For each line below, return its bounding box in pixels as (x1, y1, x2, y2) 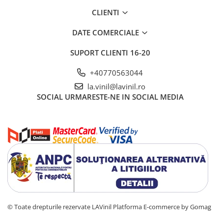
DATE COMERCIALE (72, 27, 141, 37)
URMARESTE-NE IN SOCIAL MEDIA (64, 91, 184, 102)
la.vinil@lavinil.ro (85, 81, 145, 91)
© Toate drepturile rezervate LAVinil (7, 202, 113, 211)
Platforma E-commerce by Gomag (113, 202, 211, 211)
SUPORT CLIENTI (70, 47, 130, 57)
